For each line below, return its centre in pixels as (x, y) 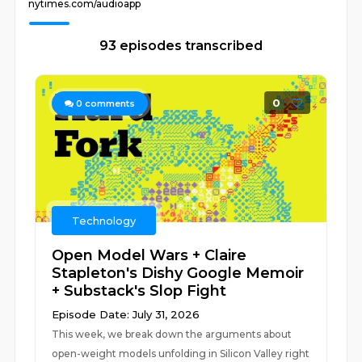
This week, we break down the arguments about (172, 334)
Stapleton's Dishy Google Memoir (178, 273)
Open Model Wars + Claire (149, 255)
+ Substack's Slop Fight (139, 291)
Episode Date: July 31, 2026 (126, 314)
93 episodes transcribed (181, 46)
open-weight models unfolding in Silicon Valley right (181, 354)
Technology (104, 221)
